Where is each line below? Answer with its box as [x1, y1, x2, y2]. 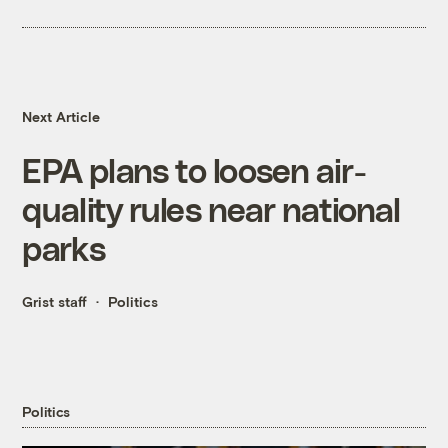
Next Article [22, 108, 101, 126]
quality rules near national [22, 189, 401, 229]
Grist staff [22, 293, 88, 311]
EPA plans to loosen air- [22, 150, 366, 190]
